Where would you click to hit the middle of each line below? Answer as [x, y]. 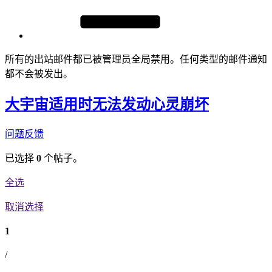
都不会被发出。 [39, 74]
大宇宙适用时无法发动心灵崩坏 [107, 104]
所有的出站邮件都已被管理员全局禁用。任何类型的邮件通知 [136, 59]
